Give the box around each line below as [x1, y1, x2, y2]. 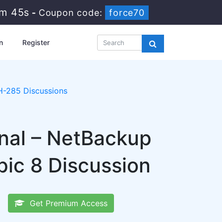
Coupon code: [39, 7, 106, 18]
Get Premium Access [25, 198, 108, 208]
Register [22, 38, 50, 47]
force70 [109, 7, 145, 18]
